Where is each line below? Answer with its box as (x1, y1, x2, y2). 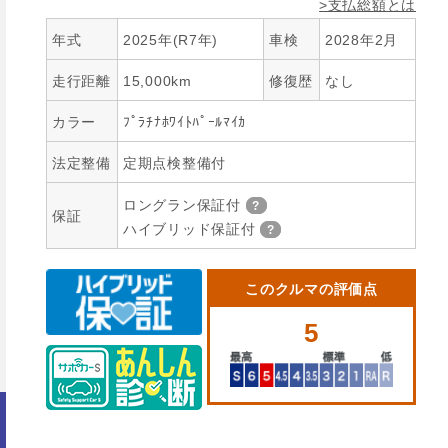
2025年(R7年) (123, 32, 218, 48)
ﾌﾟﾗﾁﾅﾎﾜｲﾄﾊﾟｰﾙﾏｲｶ (123, 114, 247, 130)
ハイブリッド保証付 (123, 220, 256, 237)
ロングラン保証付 (123, 197, 241, 214)
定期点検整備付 (123, 155, 226, 171)
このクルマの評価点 (245, 281, 378, 297)
